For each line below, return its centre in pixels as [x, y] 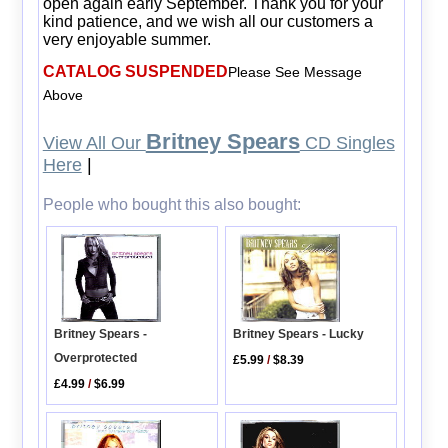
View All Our [94, 142]
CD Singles [347, 142]
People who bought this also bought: [171, 204]
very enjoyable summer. [126, 39]
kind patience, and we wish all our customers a [207, 21]
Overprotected [96, 357]
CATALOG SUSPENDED [135, 71]
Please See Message [294, 71]
